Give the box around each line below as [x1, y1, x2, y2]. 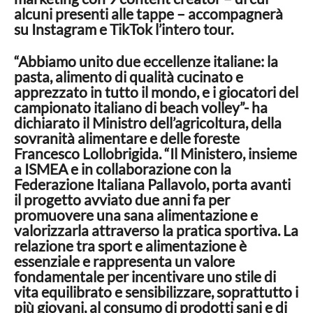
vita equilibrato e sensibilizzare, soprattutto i [14, 283, 298, 301]
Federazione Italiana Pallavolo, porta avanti [14, 175, 291, 194]
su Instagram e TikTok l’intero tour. [14, 20, 233, 38]
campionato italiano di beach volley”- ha [14, 99, 268, 117]
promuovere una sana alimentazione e [14, 206, 258, 224]
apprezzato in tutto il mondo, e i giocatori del [14, 83, 298, 101]
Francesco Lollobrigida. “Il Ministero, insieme [14, 145, 297, 163]
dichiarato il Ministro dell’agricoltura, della [14, 114, 282, 132]
